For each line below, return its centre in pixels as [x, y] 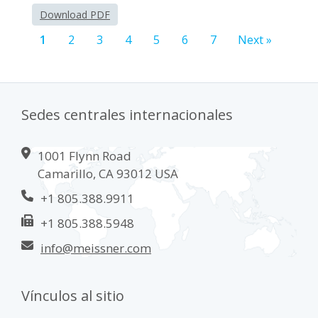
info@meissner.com [96, 248]
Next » [255, 39]
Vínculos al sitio [73, 295]
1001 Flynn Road [84, 155]
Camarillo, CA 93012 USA [108, 173]
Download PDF [75, 14]
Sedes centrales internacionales [127, 114]
